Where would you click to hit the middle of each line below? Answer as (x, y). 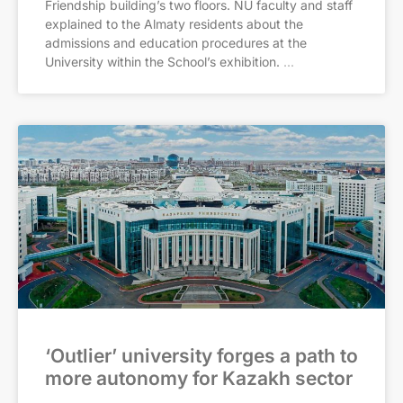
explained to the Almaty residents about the (174, 24)
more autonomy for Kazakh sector (199, 378)
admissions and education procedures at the (176, 43)
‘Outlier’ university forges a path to (201, 356)
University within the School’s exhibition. (162, 62)
